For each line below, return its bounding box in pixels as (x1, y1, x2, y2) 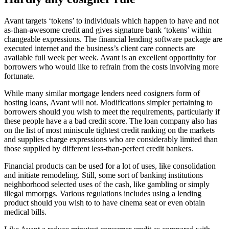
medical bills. (4, 207, 47, 216)
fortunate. (4, 71, 35, 80)
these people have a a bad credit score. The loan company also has (4, 116, 217, 125)
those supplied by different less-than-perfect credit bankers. (4, 144, 193, 153)
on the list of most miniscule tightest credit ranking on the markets (4, 125, 215, 134)
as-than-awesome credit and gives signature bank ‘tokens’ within (4, 25, 212, 34)
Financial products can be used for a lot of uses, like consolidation (4, 161, 216, 170)
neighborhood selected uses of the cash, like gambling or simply (4, 179, 210, 189)
